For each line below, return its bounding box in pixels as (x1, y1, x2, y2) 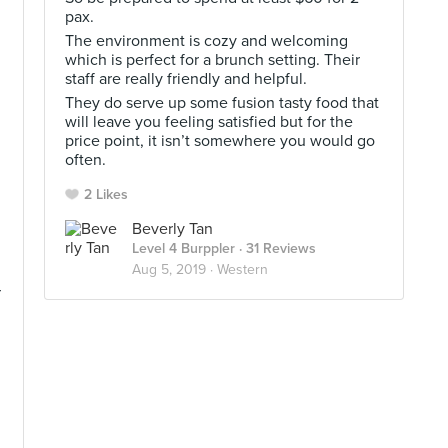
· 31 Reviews (235, 240, 316, 257)
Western (217, 261, 268, 278)
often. (65, 150, 106, 170)
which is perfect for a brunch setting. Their (65, 50, 360, 70)
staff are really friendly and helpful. (65, 69, 307, 89)
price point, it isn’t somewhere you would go (65, 131, 375, 151)
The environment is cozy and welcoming (65, 31, 348, 51)
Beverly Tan (132, 219, 213, 239)
